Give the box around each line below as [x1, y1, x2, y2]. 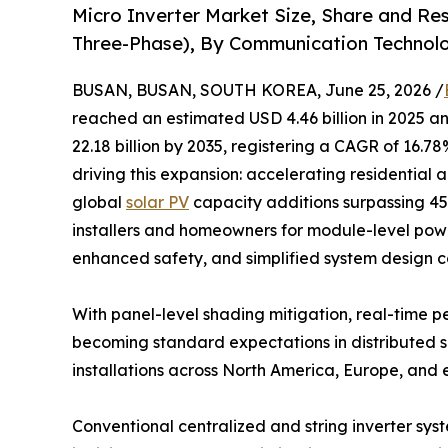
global [72, 192, 126, 213]
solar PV [126, 192, 189, 213]
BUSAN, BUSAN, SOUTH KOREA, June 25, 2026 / [72, 80, 444, 101]
